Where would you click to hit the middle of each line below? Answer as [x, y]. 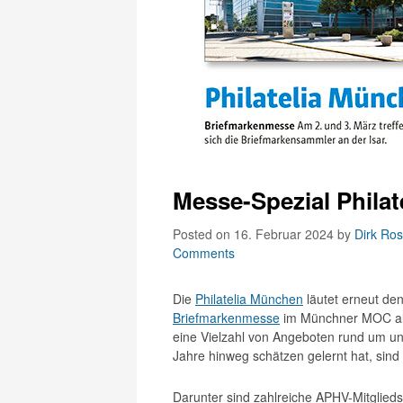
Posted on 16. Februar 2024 [255, 234]
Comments [204, 253]
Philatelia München [249, 299]
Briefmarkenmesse [226, 318]
